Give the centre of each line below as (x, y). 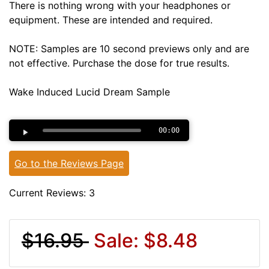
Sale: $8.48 (146, 240)
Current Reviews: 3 (52, 192)
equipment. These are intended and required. (111, 20)
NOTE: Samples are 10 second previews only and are (129, 48)
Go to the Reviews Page (69, 163)
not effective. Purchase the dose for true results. (119, 63)
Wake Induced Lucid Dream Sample (89, 92)
